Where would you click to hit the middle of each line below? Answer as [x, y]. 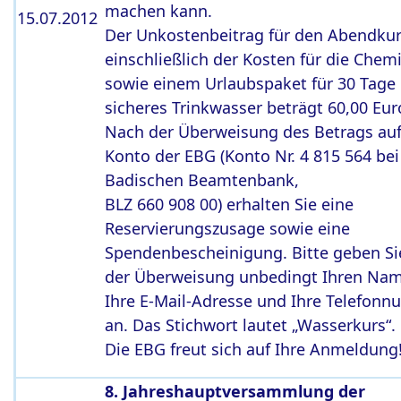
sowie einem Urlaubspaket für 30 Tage [250, 83]
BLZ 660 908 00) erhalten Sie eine [229, 204]
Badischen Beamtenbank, [202, 180]
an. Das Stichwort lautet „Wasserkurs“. [250, 325]
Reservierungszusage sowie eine [227, 228]
